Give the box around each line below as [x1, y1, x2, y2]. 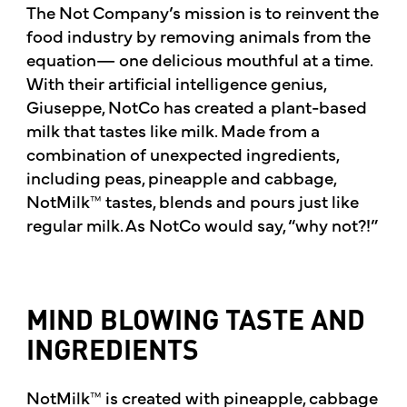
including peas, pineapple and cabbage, [25, 165, 336, 190]
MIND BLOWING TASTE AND [25, 309, 365, 337]
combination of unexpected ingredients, [25, 142, 339, 166]
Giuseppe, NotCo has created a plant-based [25, 94, 367, 119]
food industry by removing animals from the [25, 24, 371, 48]
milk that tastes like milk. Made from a [25, 118, 320, 143]
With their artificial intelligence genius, [25, 71, 326, 95]
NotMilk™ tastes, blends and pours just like [25, 189, 359, 213]
